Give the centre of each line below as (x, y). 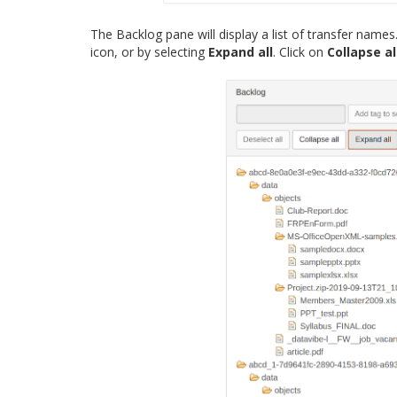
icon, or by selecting (149, 52)
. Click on (300, 52)
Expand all (241, 52)
